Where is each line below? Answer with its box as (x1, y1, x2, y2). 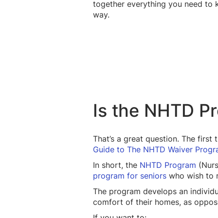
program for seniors (93, 170, 166, 181)
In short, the (93, 160, 140, 170)
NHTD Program (140, 160, 196, 170)
